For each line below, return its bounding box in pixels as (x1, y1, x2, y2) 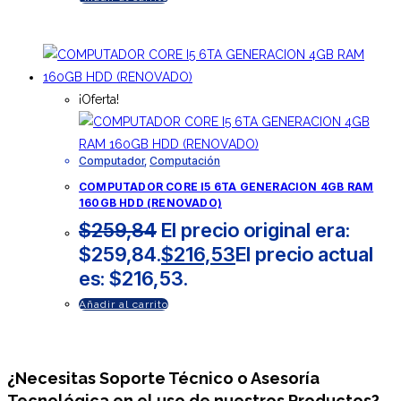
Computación (149, 153, 220, 167)
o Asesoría (234, 368, 320, 388)
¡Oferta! (79, 91, 119, 107)
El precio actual (235, 242, 373, 266)
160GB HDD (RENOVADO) (79, 195, 222, 209)
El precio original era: (161, 218, 350, 242)
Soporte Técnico (99, 368, 234, 388)
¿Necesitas (7, 368, 99, 388)
